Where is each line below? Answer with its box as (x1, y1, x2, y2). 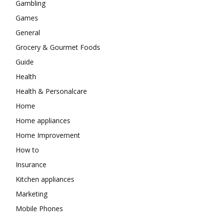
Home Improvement (16, 130, 80, 140)
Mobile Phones (16, 203, 63, 213)
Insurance (16, 159, 46, 169)
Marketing (16, 189, 47, 198)
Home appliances (16, 115, 70, 125)
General (16, 27, 40, 37)
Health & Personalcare (16, 86, 87, 96)
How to (16, 145, 39, 154)
